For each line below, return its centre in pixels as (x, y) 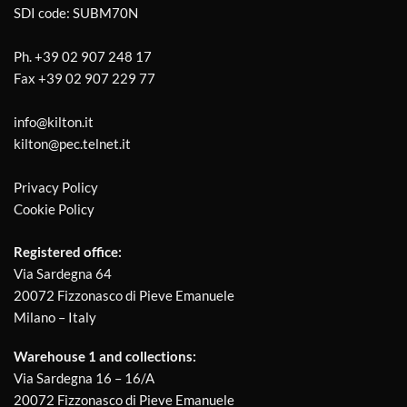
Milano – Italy (55, 317)
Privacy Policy (56, 188)
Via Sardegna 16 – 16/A (84, 378)
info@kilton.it (54, 122)
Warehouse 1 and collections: (105, 357)
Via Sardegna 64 (63, 273)
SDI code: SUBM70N (76, 13)
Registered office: (68, 251)
